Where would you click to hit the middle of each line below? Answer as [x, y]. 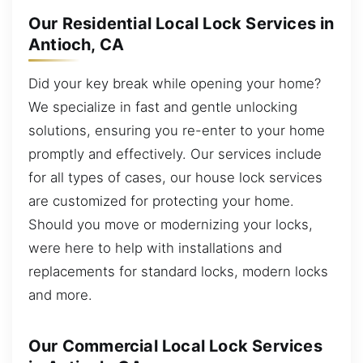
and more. [60, 295]
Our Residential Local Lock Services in [181, 24]
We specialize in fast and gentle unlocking [163, 107]
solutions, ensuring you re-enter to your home [177, 130]
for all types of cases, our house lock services [175, 177]
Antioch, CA [77, 45]
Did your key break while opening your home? [175, 83]
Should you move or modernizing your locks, [171, 224]
